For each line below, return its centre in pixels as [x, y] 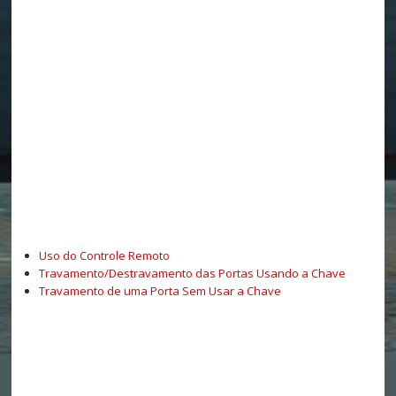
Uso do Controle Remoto [104, 256]
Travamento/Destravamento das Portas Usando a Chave [192, 274]
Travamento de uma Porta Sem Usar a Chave [160, 291]
